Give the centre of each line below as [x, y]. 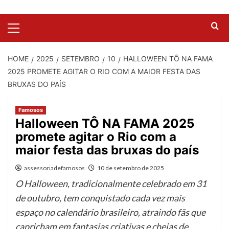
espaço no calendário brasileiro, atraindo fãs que [110, 212]
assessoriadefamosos [54, 168]
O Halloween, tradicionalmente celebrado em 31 [111, 183]
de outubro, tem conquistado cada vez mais [100, 198]
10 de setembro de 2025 [131, 168]
